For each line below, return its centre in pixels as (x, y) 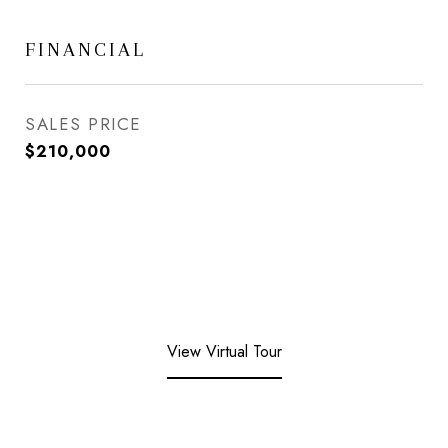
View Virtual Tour (224, 351)
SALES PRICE (83, 124)
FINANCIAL (85, 49)
